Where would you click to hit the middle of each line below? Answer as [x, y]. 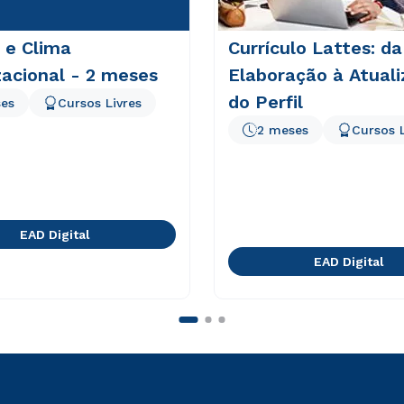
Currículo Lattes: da [315, 48]
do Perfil [265, 102]
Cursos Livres [99, 103]
